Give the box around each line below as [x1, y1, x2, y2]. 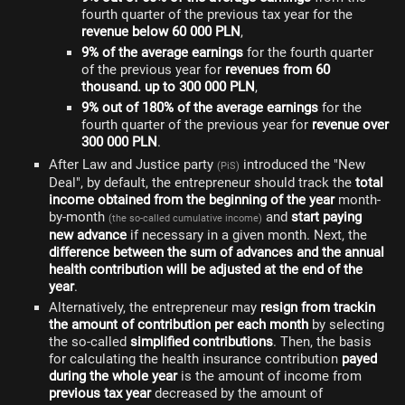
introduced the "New [240, 156, 365, 173]
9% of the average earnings [81, 44, 243, 61]
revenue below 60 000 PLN [81, 24, 240, 40]
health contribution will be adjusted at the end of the [49, 261, 363, 278]
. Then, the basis [273, 334, 372, 350]
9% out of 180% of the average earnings [81, 99, 318, 116]
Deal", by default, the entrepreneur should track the [49, 174, 355, 191]
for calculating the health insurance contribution [49, 351, 342, 367]
